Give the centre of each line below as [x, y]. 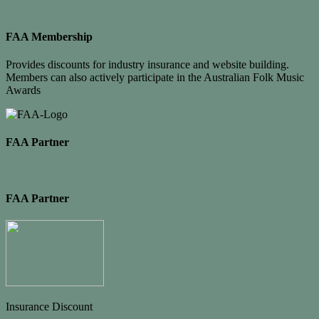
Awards [23, 90]
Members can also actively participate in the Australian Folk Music [155, 77]
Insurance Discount [49, 306]
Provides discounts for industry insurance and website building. [149, 64]
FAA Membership [49, 36]
